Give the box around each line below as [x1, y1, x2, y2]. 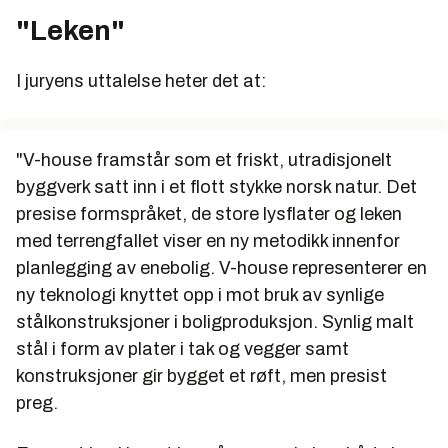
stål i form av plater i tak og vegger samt [16, 338, 349, 359]
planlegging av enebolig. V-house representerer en [16, 257, 427, 278]
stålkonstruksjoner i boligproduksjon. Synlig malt [16, 311, 414, 332]
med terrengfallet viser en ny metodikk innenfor [16, 230, 400, 251]
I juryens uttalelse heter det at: [16, 70, 266, 91]
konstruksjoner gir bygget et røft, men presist [16, 365, 387, 386]
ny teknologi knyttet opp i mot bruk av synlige [16, 284, 384, 305]
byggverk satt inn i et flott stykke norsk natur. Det [16, 176, 417, 197]
